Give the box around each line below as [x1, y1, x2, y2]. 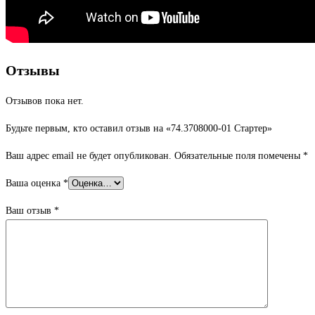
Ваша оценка [6, 177, 63, 188]
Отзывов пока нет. [6, 95, 84, 106]
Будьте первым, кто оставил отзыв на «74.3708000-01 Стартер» [6, 122, 272, 134]
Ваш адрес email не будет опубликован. [6, 150, 172, 161]
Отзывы [6, 62, 60, 78]
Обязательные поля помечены [174, 150, 303, 161]
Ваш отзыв [6, 205, 54, 216]
